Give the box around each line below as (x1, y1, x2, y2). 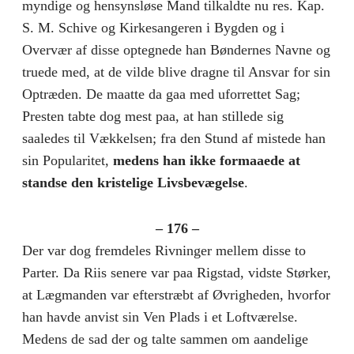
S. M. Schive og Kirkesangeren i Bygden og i (22, 19, 284, 36)
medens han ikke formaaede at (113, 152, 300, 168)
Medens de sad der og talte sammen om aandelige (22, 330, 308, 347)
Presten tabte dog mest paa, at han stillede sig (22, 107, 284, 124)
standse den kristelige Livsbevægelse (22, 174, 244, 190)
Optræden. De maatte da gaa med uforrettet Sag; (22, 85, 300, 102)
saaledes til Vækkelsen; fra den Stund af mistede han (22, 130, 326, 146)
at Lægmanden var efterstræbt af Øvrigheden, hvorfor (22, 286, 330, 303)
